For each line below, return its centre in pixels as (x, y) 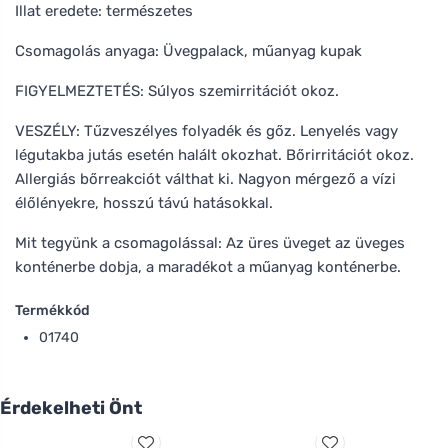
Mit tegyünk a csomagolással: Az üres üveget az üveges (210, 242)
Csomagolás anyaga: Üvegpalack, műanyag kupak (188, 50)
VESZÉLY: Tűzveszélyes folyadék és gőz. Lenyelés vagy (206, 130)
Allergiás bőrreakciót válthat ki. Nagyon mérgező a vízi (205, 178)
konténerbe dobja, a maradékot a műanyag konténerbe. (208, 266)
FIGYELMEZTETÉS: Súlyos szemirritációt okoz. (177, 90)
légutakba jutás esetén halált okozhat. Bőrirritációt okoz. (214, 154)
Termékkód (52, 310)
